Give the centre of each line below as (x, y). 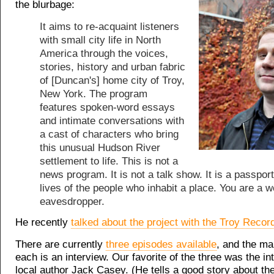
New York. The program (94, 94)
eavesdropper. (72, 201)
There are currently (61, 245)
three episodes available (161, 245)
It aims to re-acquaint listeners (109, 26)
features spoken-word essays (107, 107)
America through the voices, (104, 53)
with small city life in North (100, 40)
